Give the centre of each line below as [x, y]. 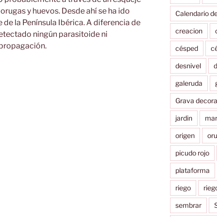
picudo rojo [192, 153]
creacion [189, 31]
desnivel [188, 65]
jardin [184, 118]
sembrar [188, 205]
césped [186, 48]
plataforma [192, 170]
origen [185, 135]
